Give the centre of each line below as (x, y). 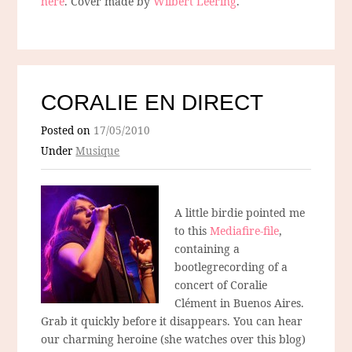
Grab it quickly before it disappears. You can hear (172, 321)
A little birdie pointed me (240, 213)
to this (192, 231)
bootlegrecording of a (231, 267)
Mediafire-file (245, 231)
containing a (207, 249)
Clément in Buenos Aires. (240, 303)
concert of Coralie (221, 285)
